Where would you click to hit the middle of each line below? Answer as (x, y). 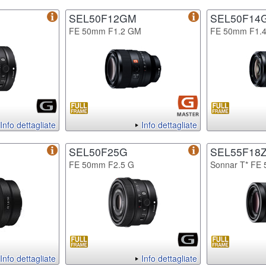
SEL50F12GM (103, 18)
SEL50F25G (98, 151)
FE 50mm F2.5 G (102, 164)
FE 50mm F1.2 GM (105, 31)
